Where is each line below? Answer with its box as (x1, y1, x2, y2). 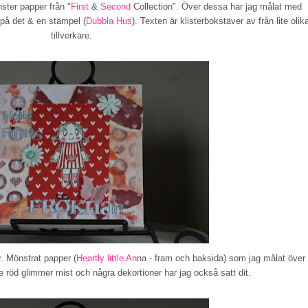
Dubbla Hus (85, 15, 132, 26)
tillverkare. (51, 30, 92, 41)
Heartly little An (76, 252, 137, 263)
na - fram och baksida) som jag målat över (136, 252, 305, 263)
